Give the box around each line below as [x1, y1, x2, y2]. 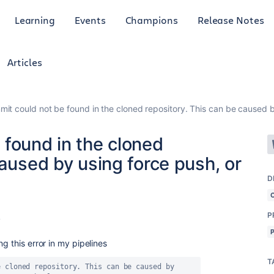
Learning [14, 13, 56, 26]
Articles [7, 56, 42, 68]
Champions [125, 13, 178, 26]
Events [75, 13, 106, 26]
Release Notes [197, 13, 264, 26]
